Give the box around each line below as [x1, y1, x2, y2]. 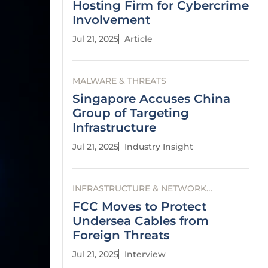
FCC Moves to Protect [72, 199, 206, 214]
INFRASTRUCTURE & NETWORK [72, 183, 206, 194]
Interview [124, 249, 166, 260]
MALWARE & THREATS [72, 75, 166, 86]
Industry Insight [124, 141, 193, 152]
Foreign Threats [72, 228, 169, 242]
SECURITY [72, 194, 114, 205]
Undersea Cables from [72, 214, 209, 228]
